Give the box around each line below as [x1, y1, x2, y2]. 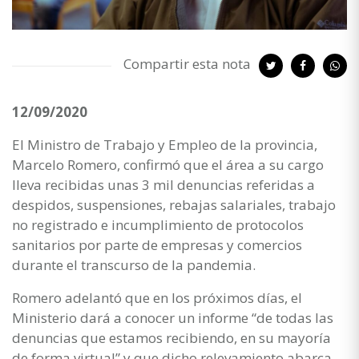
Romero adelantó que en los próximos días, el [12, 288, 302, 307]
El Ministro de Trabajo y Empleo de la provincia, [12, 135, 317, 154]
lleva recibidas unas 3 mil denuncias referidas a [12, 175, 315, 194]
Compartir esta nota [123, 54, 251, 73]
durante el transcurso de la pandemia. [12, 255, 256, 274]
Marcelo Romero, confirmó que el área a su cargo [12, 155, 324, 174]
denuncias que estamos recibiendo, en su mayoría [12, 328, 331, 347]
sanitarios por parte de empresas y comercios [12, 235, 302, 254]
